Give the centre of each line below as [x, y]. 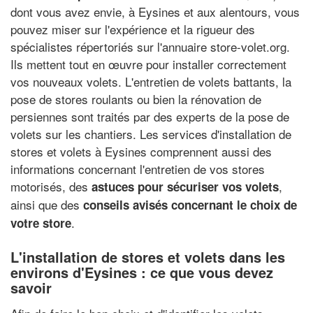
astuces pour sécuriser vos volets [185, 187]
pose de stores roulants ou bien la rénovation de [136, 99]
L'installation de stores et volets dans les [148, 257]
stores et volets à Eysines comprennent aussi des [141, 151]
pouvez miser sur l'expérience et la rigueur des [133, 29]
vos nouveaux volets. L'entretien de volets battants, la [151, 81]
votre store [41, 223]
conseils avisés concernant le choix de [190, 205]
